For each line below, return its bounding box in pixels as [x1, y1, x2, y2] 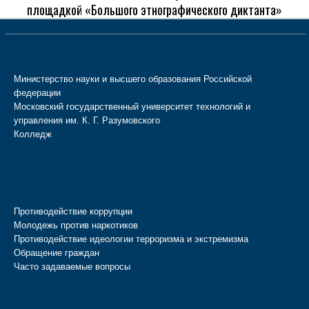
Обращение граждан [14, 248, 99, 259]
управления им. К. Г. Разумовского [14, 115, 160, 126]
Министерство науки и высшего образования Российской [14, 74, 252, 85]
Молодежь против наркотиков [14, 220, 138, 231]
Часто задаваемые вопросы [14, 261, 130, 272]
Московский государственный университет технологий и [14, 101, 250, 112]
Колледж [14, 129, 52, 140]
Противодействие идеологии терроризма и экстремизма [14, 234, 248, 245]
